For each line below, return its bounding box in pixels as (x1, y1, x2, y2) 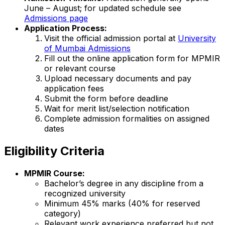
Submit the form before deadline (44, 93, 168, 104)
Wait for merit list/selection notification (44, 103, 189, 114)
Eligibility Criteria (4, 144, 104, 159)
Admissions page (24, 13, 88, 24)
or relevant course (44, 63, 116, 74)
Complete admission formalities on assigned (44, 114, 209, 124)
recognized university (44, 188, 126, 199)
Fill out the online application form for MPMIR (44, 53, 220, 64)
